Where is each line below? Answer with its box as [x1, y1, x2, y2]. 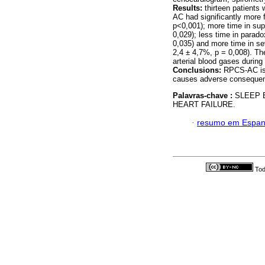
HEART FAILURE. [173, 100, 235, 109]
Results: [173, 4, 205, 13]
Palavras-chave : [173, 91, 235, 101]
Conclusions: [173, 66, 221, 75]
